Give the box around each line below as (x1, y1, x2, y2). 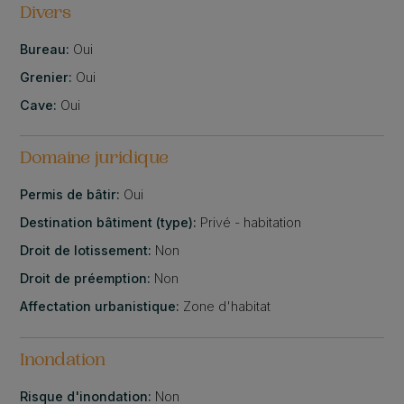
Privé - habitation (200, 215, 302, 231)
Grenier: (20, 69, 77, 85)
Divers (20, 5, 72, 23)
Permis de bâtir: (20, 187, 124, 203)
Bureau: (20, 41, 74, 57)
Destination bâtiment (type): (20, 215, 201, 231)
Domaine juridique (20, 151, 170, 170)
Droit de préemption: (20, 271, 155, 287)
